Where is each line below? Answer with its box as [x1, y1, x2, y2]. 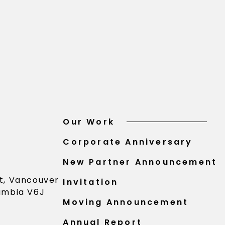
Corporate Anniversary [63, 136, 193, 148]
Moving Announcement [63, 196, 189, 208]
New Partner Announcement [63, 156, 217, 168]
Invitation [63, 176, 119, 188]
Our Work [63, 116, 115, 128]
